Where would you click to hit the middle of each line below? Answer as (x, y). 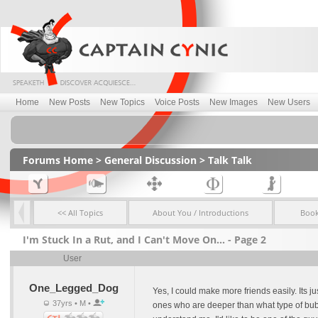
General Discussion (150, 160)
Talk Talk (230, 160)
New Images (234, 102)
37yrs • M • (71, 303)
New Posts (70, 102)
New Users (289, 102)
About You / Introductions (200, 213)
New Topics (122, 102)
